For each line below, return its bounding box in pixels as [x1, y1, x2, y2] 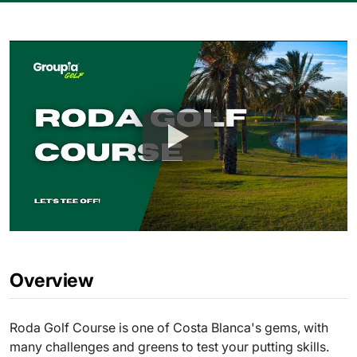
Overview [10, 268, 94, 292]
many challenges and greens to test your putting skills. [10, 338, 329, 355]
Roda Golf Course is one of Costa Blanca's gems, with [10, 319, 328, 335]
